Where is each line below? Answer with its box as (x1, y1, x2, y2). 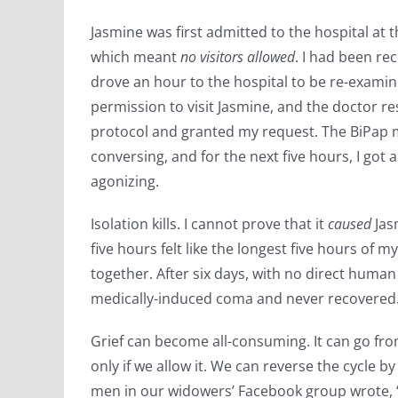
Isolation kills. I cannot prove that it (91, 214, 328, 234)
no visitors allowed (180, 47, 295, 67)
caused (328, 214, 375, 234)
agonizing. (91, 171, 159, 191)
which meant (91, 47, 180, 67)
